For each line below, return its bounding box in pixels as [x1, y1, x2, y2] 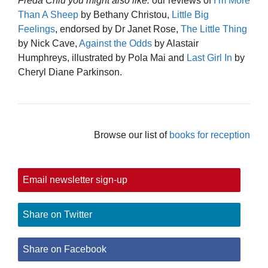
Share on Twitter [23, 209, 92, 220]
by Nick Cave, [18, 38, 79, 48]
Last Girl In [187, 52, 232, 63]
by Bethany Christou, [78, 9, 172, 20]
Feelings [18, 23, 55, 34]
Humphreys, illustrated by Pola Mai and [18, 52, 187, 63]
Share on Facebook [23, 244, 106, 255]
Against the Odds [79, 38, 152, 48]
